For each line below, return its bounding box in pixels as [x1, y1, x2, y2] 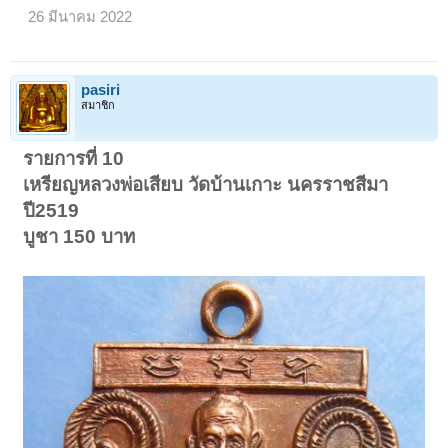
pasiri [81, 82, 120, 99]
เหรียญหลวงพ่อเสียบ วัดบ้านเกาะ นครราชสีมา [23, 174, 389, 196]
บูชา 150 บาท [23, 226, 136, 248]
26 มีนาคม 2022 [28, 8, 133, 25]
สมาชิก [81, 99, 115, 112]
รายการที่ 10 [23, 148, 125, 170]
